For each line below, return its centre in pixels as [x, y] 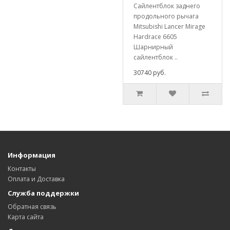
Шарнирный [153, 47]
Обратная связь [32, 206]
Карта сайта [26, 217]
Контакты [22, 168]
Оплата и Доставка [36, 179]
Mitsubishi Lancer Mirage [169, 26]
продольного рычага [166, 16]
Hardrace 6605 [155, 36]
